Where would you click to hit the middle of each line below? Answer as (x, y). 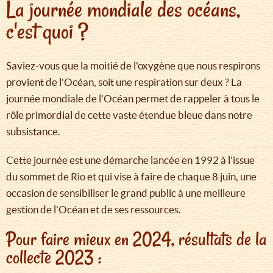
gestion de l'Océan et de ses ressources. (94, 210)
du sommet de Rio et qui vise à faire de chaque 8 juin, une (131, 177)
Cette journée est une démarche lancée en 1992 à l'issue (130, 160)
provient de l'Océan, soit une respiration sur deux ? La (124, 82)
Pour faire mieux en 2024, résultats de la (136, 239)
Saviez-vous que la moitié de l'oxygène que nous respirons (133, 66)
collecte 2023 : (54, 257)
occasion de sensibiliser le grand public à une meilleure (126, 193)
